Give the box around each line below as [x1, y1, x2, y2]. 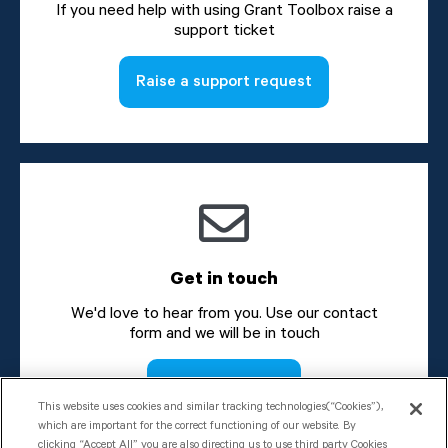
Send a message [164, 374, 284, 394]
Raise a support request [136, 71, 312, 91]
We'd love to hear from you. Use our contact [70, 303, 378, 323]
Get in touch [170, 268, 278, 289]
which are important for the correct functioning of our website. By [38, 419, 357, 433]
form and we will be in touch [128, 323, 320, 343]
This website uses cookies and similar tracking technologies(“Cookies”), [38, 400, 384, 414]
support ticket [173, 20, 275, 40]
